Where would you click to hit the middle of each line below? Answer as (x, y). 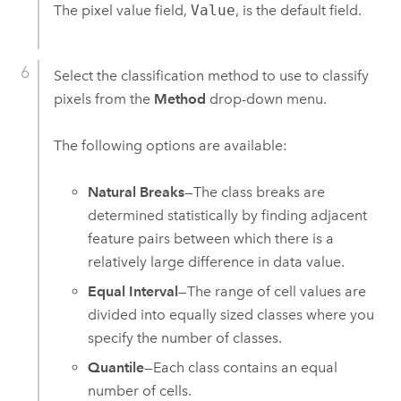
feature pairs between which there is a (211, 239)
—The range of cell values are (273, 291)
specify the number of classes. (185, 338)
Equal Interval (133, 291)
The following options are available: (170, 146)
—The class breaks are (255, 192)
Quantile (116, 367)
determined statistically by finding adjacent (228, 216)
